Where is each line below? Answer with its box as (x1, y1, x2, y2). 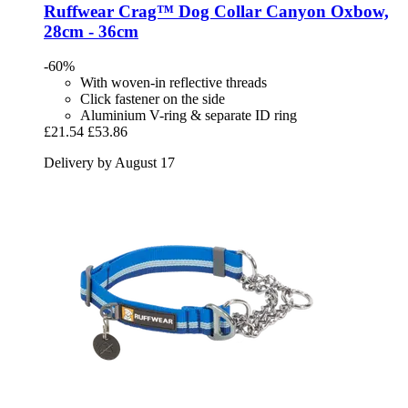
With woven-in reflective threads (80, 75, 267, 91)
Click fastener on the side (80, 91, 225, 107)
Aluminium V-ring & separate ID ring (80, 107, 297, 124)
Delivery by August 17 (44, 155, 175, 171)
